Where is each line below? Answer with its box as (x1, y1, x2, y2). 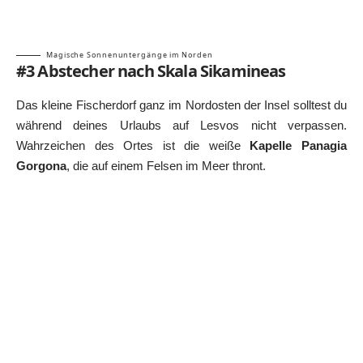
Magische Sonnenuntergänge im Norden (46, 49, 213, 60)
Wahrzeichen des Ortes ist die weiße (16, 139, 241, 153)
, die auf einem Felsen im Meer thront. (66, 159, 266, 173)
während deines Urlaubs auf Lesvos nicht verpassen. (16, 118, 347, 133)
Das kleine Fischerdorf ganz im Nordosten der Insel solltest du (16, 98, 347, 113)
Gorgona (16, 159, 66, 173)
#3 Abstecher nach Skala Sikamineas (16, 59, 286, 82)
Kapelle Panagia (240, 139, 348, 153)
